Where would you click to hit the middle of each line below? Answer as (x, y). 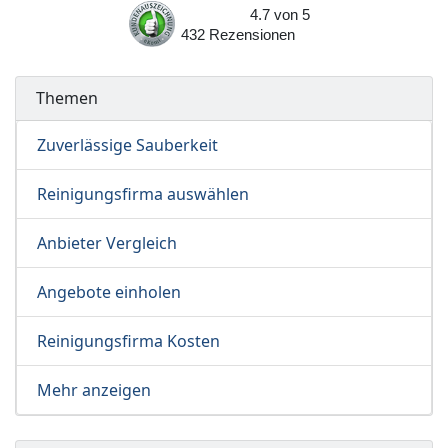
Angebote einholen (109, 292)
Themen (67, 98)
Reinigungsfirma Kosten (128, 341)
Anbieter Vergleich (107, 243)
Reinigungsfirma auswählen (143, 194)
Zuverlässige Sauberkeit (127, 145)
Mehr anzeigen (94, 390)
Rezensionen (257, 35)
